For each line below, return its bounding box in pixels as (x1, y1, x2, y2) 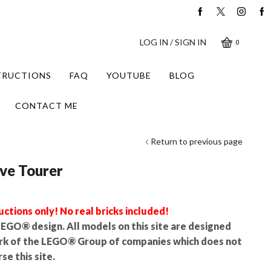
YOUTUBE (106, 70, 151, 80)
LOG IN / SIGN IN (140, 37, 207, 47)
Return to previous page (151, 135, 243, 146)
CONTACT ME (15, 100, 78, 111)
